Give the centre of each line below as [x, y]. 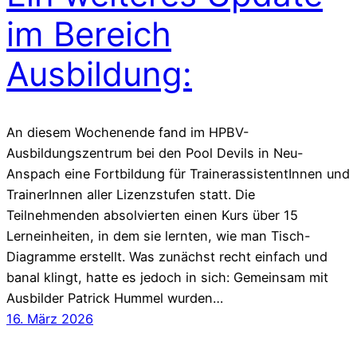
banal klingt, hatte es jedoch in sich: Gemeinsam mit [167, 277]
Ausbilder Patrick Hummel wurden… [115, 298]
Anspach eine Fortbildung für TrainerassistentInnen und [178, 173]
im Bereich [89, 33]
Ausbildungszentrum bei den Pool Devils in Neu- [155, 153]
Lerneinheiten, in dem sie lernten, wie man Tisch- [159, 235]
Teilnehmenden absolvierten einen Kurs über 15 [152, 215]
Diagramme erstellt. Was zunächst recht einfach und [167, 256]
